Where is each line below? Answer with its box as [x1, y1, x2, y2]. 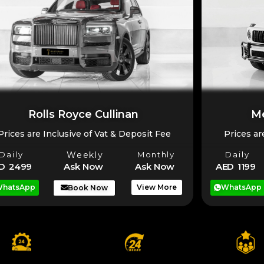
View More [137, 182, 177, 192]
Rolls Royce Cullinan [28, 107, 138, 121]
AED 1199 [216, 160, 255, 172]
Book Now [67, 183, 108, 192]
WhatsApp [221, 182, 262, 192]
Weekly [67, 150, 104, 161]
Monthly [137, 150, 175, 160]
